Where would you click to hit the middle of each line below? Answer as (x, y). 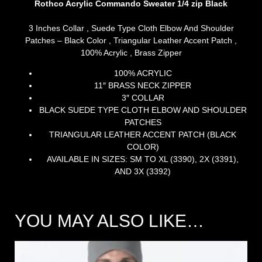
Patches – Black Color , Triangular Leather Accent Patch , (131, 40)
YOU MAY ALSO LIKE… (109, 220)
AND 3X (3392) (143, 171)
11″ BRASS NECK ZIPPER (143, 85)
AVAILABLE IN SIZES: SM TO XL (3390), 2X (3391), (143, 159)
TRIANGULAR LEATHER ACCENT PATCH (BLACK (143, 134)
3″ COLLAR (143, 97)
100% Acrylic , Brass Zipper (131, 52)
